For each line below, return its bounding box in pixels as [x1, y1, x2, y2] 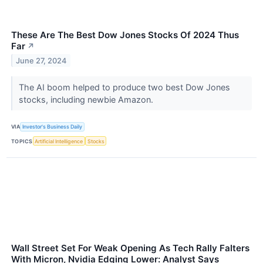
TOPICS [11, 137, 33, 144]
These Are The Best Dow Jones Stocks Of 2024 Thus [11, 29, 239, 41]
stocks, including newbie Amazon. [18, 94, 156, 104]
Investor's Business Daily [22, 123, 83, 130]
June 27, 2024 [16, 56, 67, 65]
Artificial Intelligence [35, 137, 83, 144]
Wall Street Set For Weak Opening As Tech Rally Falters [11, 242, 249, 254]
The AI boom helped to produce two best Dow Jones [18, 82, 230, 92]
